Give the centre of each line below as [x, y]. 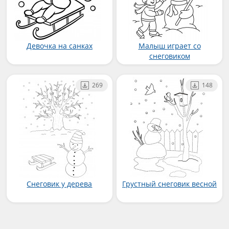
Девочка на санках [59, 46]
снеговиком [169, 56]
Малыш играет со [169, 46]
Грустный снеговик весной [169, 184]
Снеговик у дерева [60, 184]
